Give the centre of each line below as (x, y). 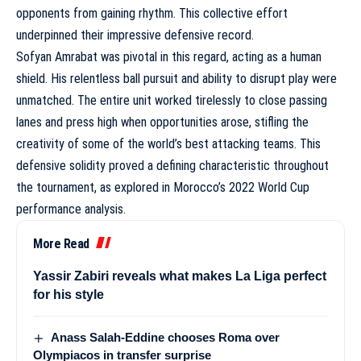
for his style (68, 294)
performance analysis (70, 209)
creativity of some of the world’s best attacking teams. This (168, 143)
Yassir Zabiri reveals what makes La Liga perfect (180, 276)
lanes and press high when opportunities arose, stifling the (162, 122)
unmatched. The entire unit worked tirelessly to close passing (172, 100)
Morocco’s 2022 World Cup (241, 187)
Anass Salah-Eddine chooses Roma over (166, 337)
